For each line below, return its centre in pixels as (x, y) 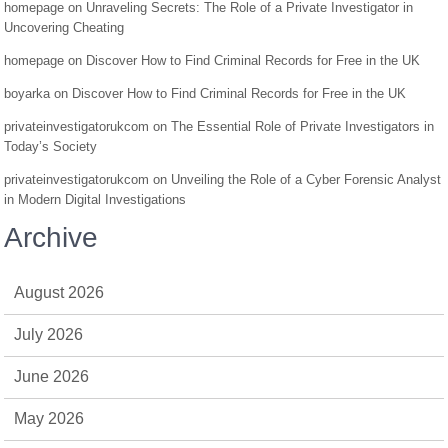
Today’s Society (51, 146)
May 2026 (49, 418)
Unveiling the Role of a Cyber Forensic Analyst (306, 179)
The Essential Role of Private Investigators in (303, 126)
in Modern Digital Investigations (95, 199)
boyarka (27, 93)
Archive (51, 237)
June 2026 (52, 376)
